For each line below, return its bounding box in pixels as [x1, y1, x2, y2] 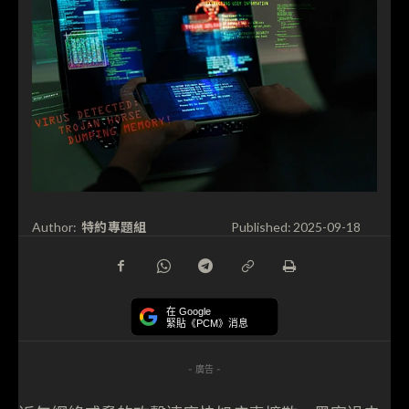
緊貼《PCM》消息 [166, 317, 248, 330]
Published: [230, 219, 291, 236]
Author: [32, 219, 77, 236]
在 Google [166, 306, 211, 318]
